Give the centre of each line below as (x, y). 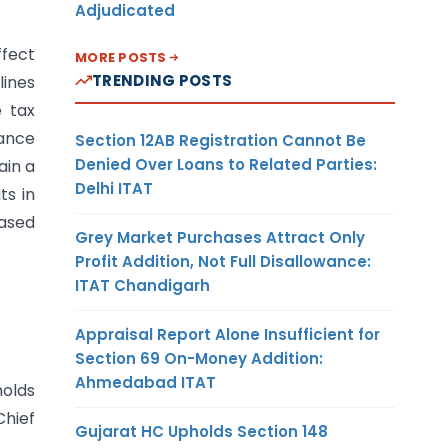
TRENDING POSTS (162, 80)
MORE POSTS (121, 57)
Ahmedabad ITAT (145, 382)
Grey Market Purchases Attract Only (220, 237)
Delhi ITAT (114, 188)
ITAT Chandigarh (142, 285)
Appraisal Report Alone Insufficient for (227, 334)
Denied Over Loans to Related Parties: (226, 164)
